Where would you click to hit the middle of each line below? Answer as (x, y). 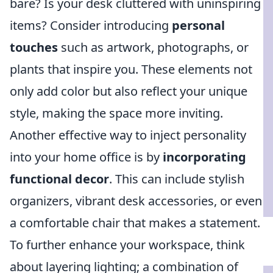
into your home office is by (86, 157)
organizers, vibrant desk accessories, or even (136, 201)
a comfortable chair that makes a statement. (135, 223)
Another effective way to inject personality (128, 135)
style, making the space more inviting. (116, 113)
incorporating (204, 157)
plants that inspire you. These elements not (131, 69)
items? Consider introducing (91, 25)
